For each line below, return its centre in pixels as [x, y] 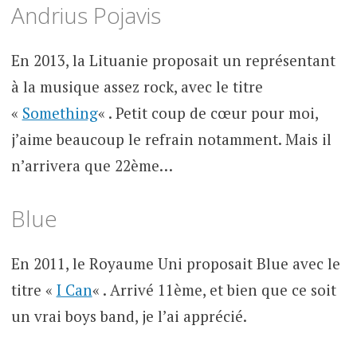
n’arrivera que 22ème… [92, 166]
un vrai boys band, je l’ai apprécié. [129, 316]
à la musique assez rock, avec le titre [137, 87]
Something [60, 113]
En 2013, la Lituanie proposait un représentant [173, 61]
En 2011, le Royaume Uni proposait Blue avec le [175, 263]
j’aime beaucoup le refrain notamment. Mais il [171, 139]
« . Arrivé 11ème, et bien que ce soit [214, 289]
